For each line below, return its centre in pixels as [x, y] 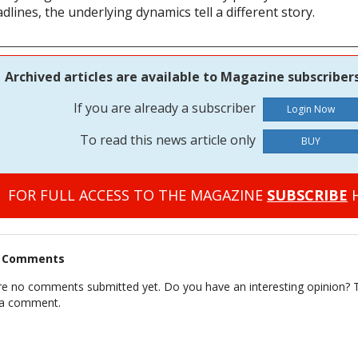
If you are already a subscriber [166, 108]
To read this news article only [169, 140]
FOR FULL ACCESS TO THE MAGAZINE [137, 195]
